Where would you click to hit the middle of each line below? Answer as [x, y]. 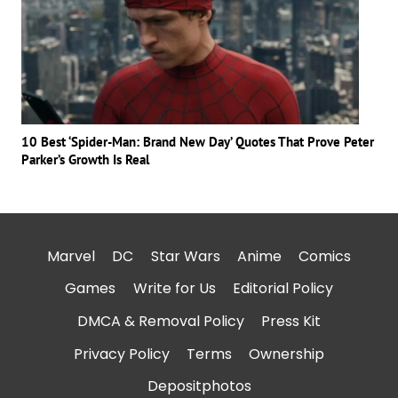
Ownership [287, 354]
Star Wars [185, 256]
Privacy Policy [121, 354]
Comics [324, 256]
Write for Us [174, 289]
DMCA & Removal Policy [160, 322]
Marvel [72, 256]
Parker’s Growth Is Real [85, 159]
